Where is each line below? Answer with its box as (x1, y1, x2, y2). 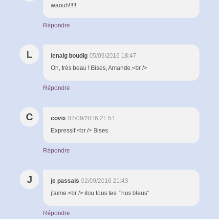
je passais (51, 177, 79, 184)
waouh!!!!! (51, 1, 76, 9)
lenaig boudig (51, 52, 88, 59)
